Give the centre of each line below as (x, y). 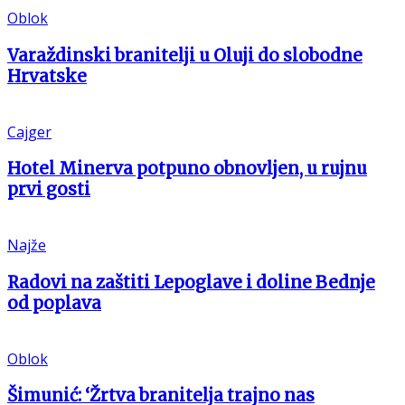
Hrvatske (47, 76)
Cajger (29, 132)
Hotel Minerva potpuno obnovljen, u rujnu (187, 169)
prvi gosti (49, 190)
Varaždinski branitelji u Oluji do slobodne (185, 55)
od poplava (54, 303)
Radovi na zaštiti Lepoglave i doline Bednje (191, 282)
